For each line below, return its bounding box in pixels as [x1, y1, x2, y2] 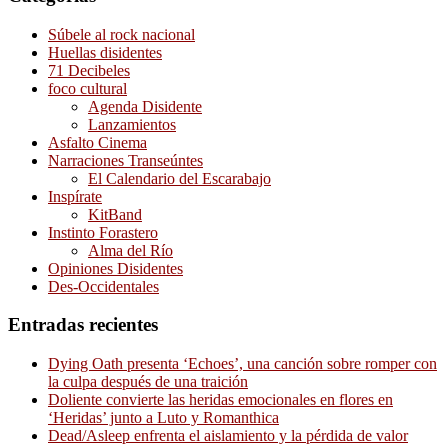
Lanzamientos [88, 115, 176, 133]
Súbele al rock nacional [48, 25, 195, 43]
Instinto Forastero [48, 223, 158, 241]
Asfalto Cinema [48, 133, 147, 151]
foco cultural [48, 79, 127, 97]
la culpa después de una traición [48, 373, 248, 391]
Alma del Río [88, 241, 173, 259]
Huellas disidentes [48, 43, 162, 61]
